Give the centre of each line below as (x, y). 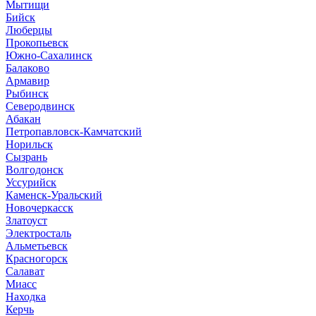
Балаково (28, 68)
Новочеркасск (39, 208)
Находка (26, 297)
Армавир (28, 81)
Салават (25, 271)
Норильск (29, 144)
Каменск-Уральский (54, 195)
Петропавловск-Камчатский (74, 132)
